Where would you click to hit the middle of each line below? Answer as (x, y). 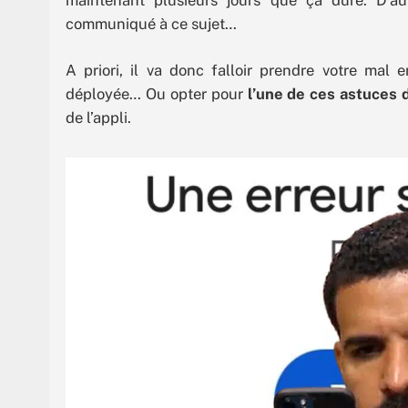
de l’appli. (98, 118)
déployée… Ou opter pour (157, 94)
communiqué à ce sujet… (151, 23)
